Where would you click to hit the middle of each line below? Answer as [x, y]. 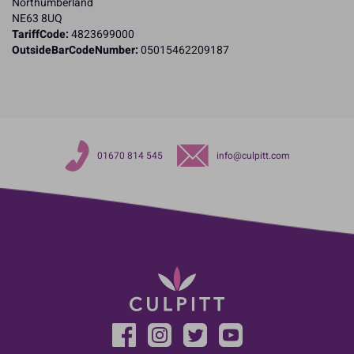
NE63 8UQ [37, 18]
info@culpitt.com [253, 156]
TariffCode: [40, 34]
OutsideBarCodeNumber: [75, 50]
